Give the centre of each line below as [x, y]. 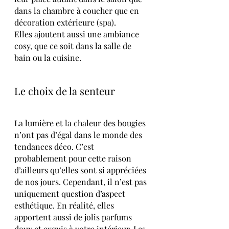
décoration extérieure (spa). [65, 22]
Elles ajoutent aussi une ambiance [78, 34]
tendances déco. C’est [55, 146]
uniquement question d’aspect [71, 193]
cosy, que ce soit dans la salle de [74, 45]
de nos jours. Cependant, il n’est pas [82, 181]
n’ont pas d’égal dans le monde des [79, 134]
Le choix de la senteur [66, 90]
